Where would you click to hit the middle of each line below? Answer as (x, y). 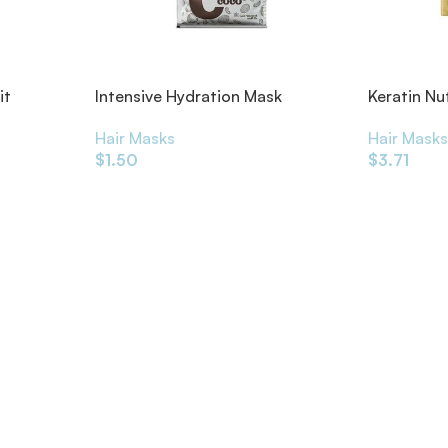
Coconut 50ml (149, 117)
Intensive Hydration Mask (188, 95)
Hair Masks (134, 138)
